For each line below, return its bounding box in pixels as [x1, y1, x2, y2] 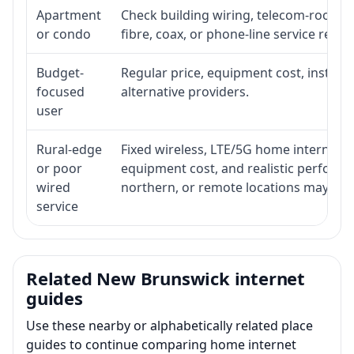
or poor [36, 159, 82, 177]
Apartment [36, 6, 101, 24]
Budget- [36, 63, 84, 81]
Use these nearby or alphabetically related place [26, 316, 313, 334]
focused [36, 82, 85, 100]
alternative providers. [121, 82, 249, 100]
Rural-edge [36, 140, 102, 158]
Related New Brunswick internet [26, 265, 305, 290]
